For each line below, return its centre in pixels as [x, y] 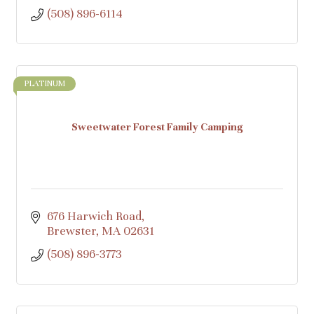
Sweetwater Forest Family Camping [157, 127]
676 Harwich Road [94, 216]
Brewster [71, 231]
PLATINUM [45, 83]
